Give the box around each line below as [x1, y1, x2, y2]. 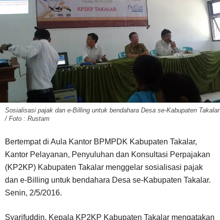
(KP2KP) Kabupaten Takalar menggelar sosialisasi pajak [5, 163, 203, 171]
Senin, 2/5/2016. [5, 188, 62, 197]
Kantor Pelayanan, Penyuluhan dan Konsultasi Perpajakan [5, 150, 210, 159]
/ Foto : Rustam [5, 114, 50, 122]
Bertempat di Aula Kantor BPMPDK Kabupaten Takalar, [5, 137, 197, 146]
